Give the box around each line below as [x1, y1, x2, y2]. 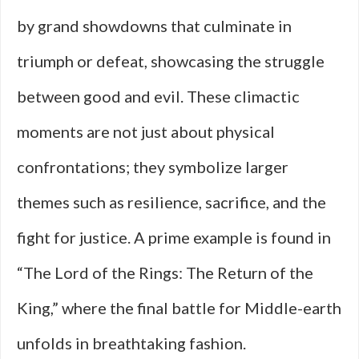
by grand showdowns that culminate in [17, 16, 292, 35]
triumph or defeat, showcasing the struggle [17, 51, 325, 71]
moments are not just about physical [17, 122, 275, 141]
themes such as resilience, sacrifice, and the [17, 192, 326, 212]
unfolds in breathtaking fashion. [17, 333, 246, 353]
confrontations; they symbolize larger [17, 157, 288, 176]
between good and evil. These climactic [17, 87, 300, 106]
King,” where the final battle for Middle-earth [17, 298, 341, 317]
